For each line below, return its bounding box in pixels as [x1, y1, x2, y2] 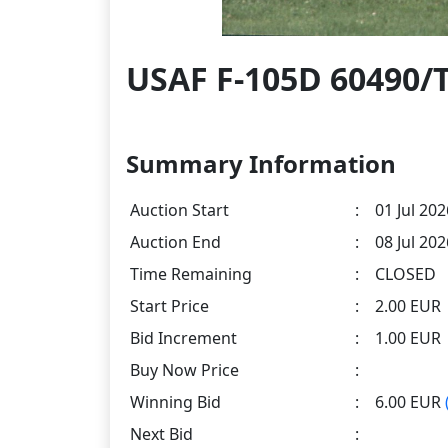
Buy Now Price [130, 359, 239, 382]
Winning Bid [130, 391, 221, 414]
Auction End [130, 231, 221, 254]
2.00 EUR [375, 295, 441, 318]
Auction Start [130, 199, 229, 222]
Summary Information [126, 147, 396, 181]
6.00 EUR [375, 391, 445, 414]
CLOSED [375, 263, 436, 286]
